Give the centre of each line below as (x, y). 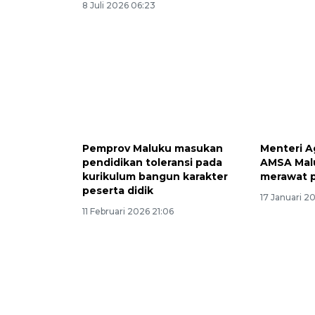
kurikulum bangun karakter (155, 177)
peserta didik (118, 191)
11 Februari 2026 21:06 (128, 212)
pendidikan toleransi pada (152, 163)
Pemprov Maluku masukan (153, 149)
